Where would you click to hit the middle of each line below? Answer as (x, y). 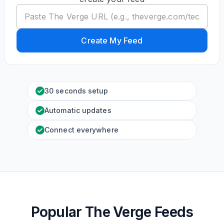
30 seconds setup (76, 91)
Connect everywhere (81, 130)
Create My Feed (112, 40)
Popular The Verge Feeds (112, 212)
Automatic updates (78, 110)
